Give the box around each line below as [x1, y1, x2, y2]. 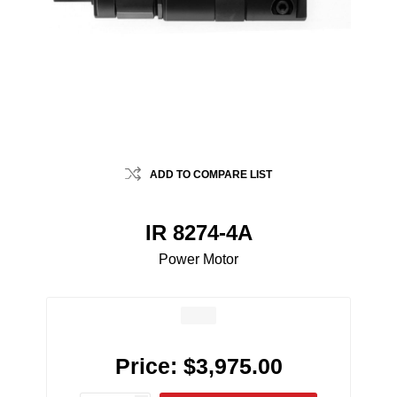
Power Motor [159, 252, 238, 268]
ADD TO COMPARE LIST [150, 168, 272, 182]
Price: [114, 354, 177, 379]
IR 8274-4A [144, 221, 253, 245]
